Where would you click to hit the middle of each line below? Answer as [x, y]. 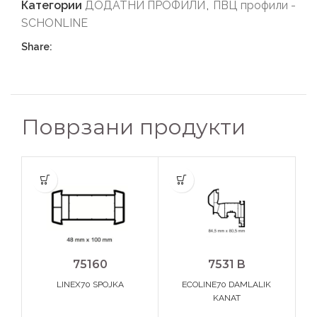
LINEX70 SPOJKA [90, 285]
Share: [37, 46]
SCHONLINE [54, 23]
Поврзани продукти [133, 127]
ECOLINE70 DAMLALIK [226, 285]
